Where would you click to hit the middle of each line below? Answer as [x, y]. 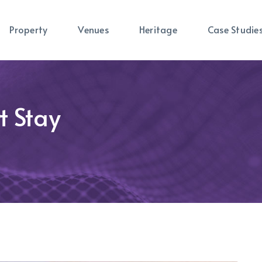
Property [29, 29]
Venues [93, 29]
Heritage [158, 29]
